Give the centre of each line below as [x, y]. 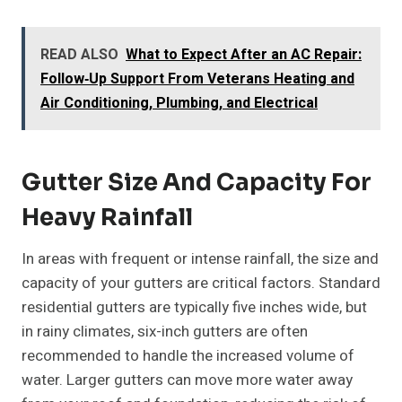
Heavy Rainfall [107, 218]
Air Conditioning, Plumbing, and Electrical [179, 104]
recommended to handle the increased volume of [188, 356]
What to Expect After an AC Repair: [244, 55]
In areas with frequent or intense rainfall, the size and [200, 259]
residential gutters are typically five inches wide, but [194, 308]
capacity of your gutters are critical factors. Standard [201, 284]
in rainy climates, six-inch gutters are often [165, 332]
